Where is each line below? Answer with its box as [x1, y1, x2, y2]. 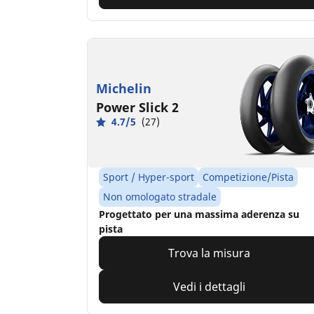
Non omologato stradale [103, 190, 217, 204]
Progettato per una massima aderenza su [99, 207, 299, 221]
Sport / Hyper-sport [103, 170, 194, 184]
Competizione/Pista [203, 170, 294, 184]
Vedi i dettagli [173, 279, 246, 295]
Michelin [96, 80, 151, 97]
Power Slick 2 [96, 99, 179, 116]
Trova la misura [168, 245, 251, 261]
